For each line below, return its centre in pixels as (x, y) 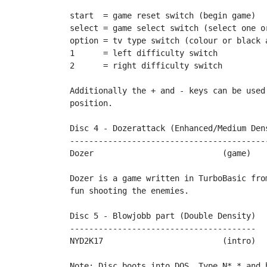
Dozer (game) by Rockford (82, 153)
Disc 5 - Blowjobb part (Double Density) (163, 216)
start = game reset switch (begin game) (163, 15)
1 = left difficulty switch (144, 53)
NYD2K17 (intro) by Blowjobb (86, 241)
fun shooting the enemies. (129, 191)
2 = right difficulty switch (146, 66)
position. (91, 103)
